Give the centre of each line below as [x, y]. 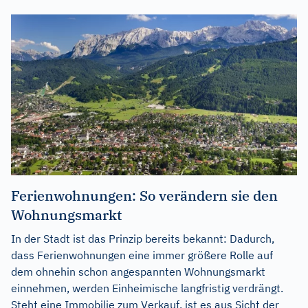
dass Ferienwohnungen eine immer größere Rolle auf [142, 255]
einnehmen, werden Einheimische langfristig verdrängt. [147, 288]
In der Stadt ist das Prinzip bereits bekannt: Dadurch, [143, 238]
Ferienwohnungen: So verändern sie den [144, 195]
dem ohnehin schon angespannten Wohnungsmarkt [138, 271]
